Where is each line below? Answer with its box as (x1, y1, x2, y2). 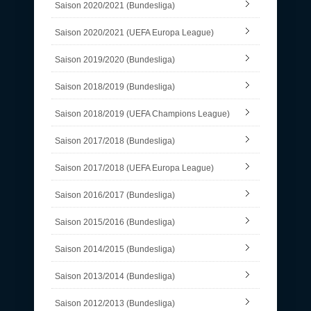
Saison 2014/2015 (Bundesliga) (55, 244, 175, 254)
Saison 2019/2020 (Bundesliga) (55, 54, 175, 65)
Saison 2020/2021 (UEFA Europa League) (55, 27, 214, 37)
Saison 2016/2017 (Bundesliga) (55, 190, 175, 200)
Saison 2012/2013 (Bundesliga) (55, 298, 175, 308)
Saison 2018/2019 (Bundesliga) (55, 81, 175, 92)
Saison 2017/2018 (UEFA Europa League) (55, 162, 214, 173)
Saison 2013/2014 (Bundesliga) (55, 271, 175, 281)
